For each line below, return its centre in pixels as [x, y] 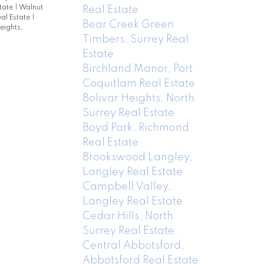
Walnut [31, 8]
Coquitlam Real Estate [139, 83]
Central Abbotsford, [134, 245]
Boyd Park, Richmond [136, 128]
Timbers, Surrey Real [136, 39]
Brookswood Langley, [138, 157]
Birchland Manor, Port [138, 69]
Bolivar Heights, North [139, 98]
